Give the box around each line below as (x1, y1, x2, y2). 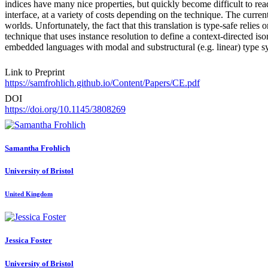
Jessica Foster (5, 236, 52, 245)
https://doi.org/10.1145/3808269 (5, 103, 126, 114)
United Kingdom (5, 190, 53, 198)
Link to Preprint (5, 66, 65, 77)
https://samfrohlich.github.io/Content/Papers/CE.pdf (5, 77, 200, 88)
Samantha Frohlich (5, 143, 70, 153)
